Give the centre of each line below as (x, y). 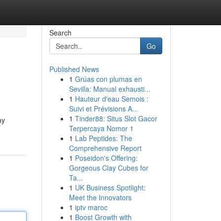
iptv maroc (91, 207)
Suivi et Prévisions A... (103, 109)
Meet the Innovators (100, 197)
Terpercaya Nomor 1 (101, 128)
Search (60, 33)
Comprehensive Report (105, 148)
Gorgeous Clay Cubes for (109, 168)
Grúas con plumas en (108, 79)
